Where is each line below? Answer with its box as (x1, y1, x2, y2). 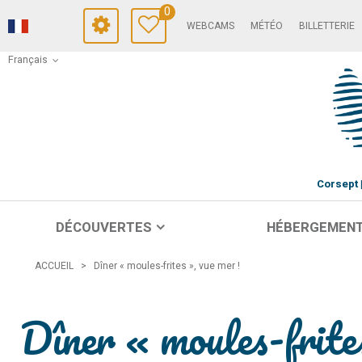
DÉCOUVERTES (55, 217, 152, 238)
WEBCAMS (187, 19, 234, 33)
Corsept (316, 176, 358, 192)
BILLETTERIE (299, 19, 355, 33)
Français (8, 52, 48, 67)
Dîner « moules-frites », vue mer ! (94, 258, 240, 273)
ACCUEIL (35, 258, 74, 273)
